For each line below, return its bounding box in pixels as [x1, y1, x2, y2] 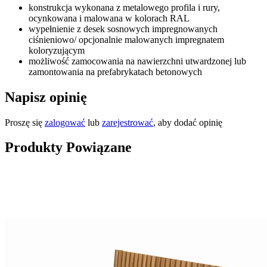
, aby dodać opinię [153, 117, 222, 128]
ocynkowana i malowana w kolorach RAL [29, 13, 190, 23]
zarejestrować [102, 117, 153, 128]
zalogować [45, 117, 85, 128]
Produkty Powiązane [5, 139, 132, 156]
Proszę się [5, 117, 45, 128]
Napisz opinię [5, 89, 87, 105]
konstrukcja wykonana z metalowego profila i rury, [29, 2, 220, 13]
